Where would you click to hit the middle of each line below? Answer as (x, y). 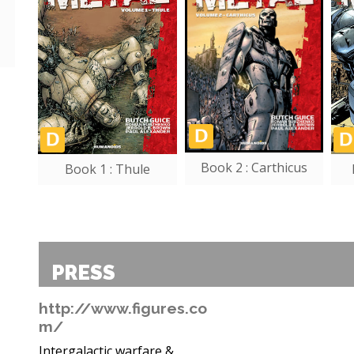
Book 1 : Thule (107, 169)
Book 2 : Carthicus (254, 168)
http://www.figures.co (123, 309)
